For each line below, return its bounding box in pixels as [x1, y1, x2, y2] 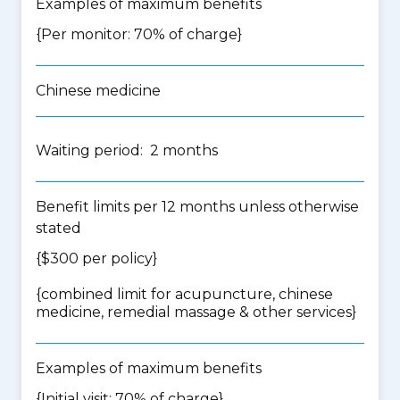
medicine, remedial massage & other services [36, 304, 352, 321]
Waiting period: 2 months [36, 142, 218, 159]
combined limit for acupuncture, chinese [41, 286, 333, 303]
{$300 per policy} [36, 250, 157, 267]
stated [36, 220, 81, 237]
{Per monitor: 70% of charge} [36, 26, 242, 43]
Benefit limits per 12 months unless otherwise [36, 198, 359, 215]
